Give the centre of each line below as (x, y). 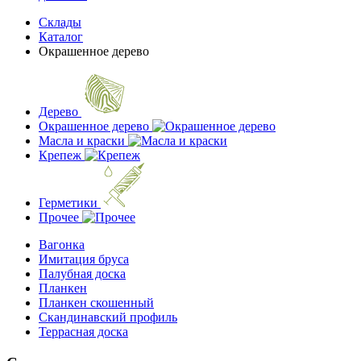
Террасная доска (83, 332)
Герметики (70, 203)
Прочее (60, 217)
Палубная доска (82, 274)
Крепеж (62, 155)
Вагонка (62, 245)
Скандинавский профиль (108, 317)
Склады (60, 22)
